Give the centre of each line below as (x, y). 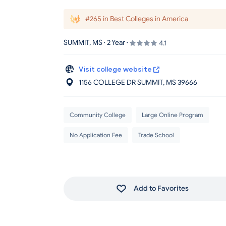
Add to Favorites (161, 188)
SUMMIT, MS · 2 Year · (97, 43)
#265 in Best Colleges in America (136, 19)
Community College (98, 115)
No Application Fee (96, 135)
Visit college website (116, 69)
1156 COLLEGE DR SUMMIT (121, 82)
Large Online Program (173, 115)
